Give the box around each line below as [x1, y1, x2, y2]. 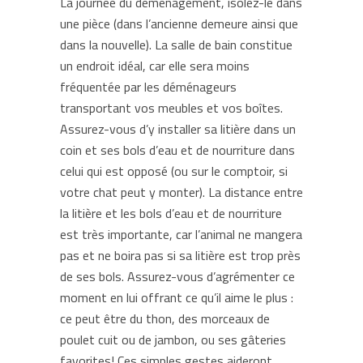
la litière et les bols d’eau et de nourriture [60, 203, 282, 223]
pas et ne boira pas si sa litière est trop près [60, 246, 301, 265]
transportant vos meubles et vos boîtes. [60, 98, 283, 117]
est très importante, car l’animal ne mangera [60, 224, 302, 244]
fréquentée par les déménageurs [60, 77, 237, 96]
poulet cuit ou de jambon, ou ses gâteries [60, 330, 286, 349]
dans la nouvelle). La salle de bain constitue [60, 35, 293, 54]
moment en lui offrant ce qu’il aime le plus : [60, 288, 293, 307]
